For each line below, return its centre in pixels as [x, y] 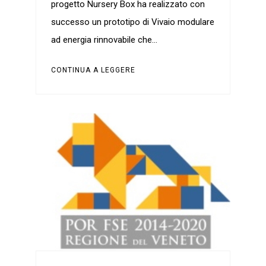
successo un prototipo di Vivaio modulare [132, 22]
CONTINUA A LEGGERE [93, 70]
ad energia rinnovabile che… [104, 40]
